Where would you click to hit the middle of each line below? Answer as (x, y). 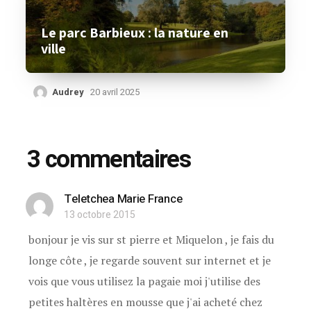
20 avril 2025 (115, 92)
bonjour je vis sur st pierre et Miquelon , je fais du (152, 239)
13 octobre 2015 (100, 215)
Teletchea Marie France (123, 199)
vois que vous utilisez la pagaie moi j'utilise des (145, 281)
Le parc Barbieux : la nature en (135, 32)
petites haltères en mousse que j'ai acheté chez (146, 302)
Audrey (68, 92)
